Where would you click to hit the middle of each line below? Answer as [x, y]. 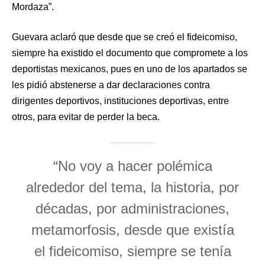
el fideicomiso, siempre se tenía [132, 251]
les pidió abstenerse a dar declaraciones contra [111, 85]
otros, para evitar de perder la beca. [86, 117]
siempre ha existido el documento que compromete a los [130, 53]
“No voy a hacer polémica [132, 166]
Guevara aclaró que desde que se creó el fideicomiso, [125, 37]
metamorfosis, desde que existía [132, 230]
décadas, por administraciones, [132, 208]
